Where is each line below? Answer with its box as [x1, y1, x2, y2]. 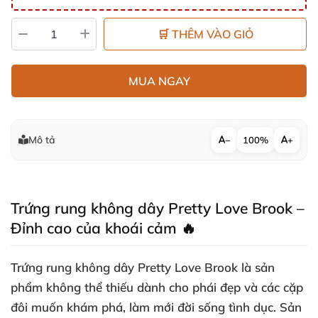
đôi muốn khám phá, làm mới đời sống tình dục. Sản [11, 300, 302, 314]
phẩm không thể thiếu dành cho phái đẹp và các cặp [11, 280, 303, 295]
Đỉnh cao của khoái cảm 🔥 [11, 219, 196, 237]
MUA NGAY [128, 74, 190, 88]
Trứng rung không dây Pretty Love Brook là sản [11, 260, 275, 275]
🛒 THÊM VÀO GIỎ [157, 27, 253, 41]
